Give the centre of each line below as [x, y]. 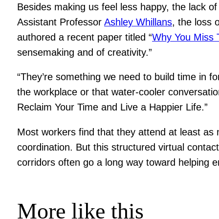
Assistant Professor [61, 22]
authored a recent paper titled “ [85, 37]
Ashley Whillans [138, 22]
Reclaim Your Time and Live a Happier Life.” [113, 107]
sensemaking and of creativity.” [85, 52]
